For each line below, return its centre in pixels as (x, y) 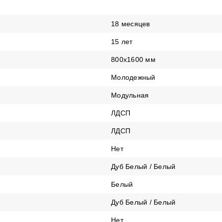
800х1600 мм (133, 59)
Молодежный (133, 77)
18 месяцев (131, 24)
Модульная (130, 95)
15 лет (122, 42)
